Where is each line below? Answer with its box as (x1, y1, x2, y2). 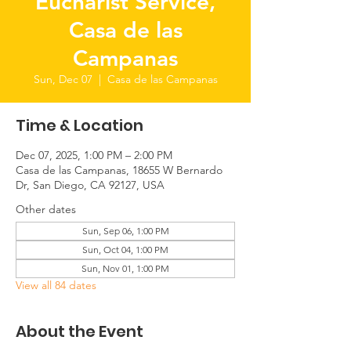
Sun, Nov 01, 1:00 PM (81, 262, 169, 274)
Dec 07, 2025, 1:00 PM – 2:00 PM (16, 148, 172, 162)
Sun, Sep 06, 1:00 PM (81, 225, 169, 237)
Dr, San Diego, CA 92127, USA (16, 178, 165, 192)
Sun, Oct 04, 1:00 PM (82, 244, 168, 255)
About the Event (16, 320, 143, 342)
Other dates (16, 202, 76, 216)
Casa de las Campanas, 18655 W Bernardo (16, 163, 223, 177)
